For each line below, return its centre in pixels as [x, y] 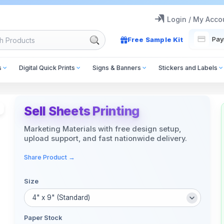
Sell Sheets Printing [82, 111]
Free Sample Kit [155, 40]
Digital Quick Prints [47, 68]
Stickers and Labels [188, 68]
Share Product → [49, 157]
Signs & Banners [117, 68]
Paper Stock [43, 217]
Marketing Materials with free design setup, [102, 129]
